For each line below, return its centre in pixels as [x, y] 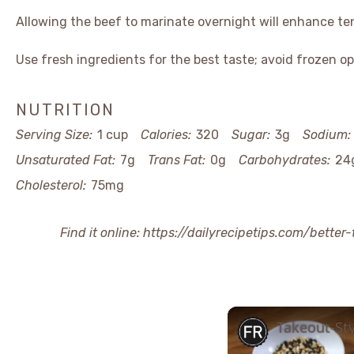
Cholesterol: [51, 185]
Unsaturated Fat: [66, 160]
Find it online [98, 233]
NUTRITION [65, 110]
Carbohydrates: [284, 160]
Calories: [166, 135]
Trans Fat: [177, 160]
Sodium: [327, 135]
